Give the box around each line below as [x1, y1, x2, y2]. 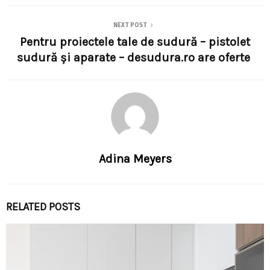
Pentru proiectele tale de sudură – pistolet [20, 35, 250, 49]
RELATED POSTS [6, 200, 80, 213]
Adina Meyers [98, 152, 172, 166]
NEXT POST [113, 22, 147, 29]
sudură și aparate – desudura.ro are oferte [17, 51, 253, 64]
